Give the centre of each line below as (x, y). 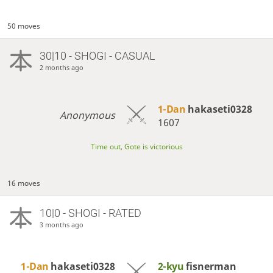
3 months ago (61, 224)
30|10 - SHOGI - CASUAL (97, 55)
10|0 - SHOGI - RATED (90, 213)
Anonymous (88, 115)
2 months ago (61, 67)
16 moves (24, 183)
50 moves (24, 26)
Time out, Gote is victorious (136, 146)
